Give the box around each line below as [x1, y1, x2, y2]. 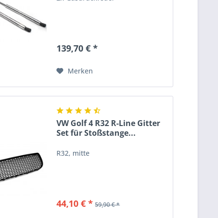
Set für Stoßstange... [56, 127, 136, 139]
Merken [68, 66, 93, 75]
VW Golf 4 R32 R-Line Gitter [56, 118, 161, 129]
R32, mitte [56, 148, 90, 158]
